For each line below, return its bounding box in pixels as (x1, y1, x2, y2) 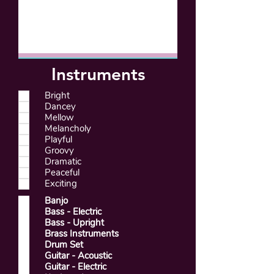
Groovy (45, 144, 74, 157)
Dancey (45, 100, 76, 113)
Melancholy (45, 122, 91, 135)
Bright (45, 89, 70, 102)
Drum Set (45, 239, 83, 251)
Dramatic (45, 155, 81, 168)
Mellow (45, 111, 74, 124)
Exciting (45, 177, 77, 190)
